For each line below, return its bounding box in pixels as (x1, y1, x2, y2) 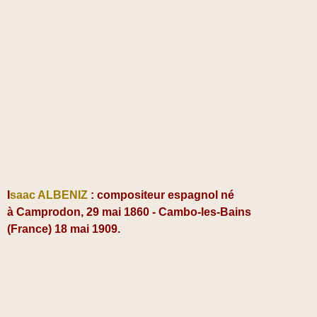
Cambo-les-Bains (158, 206, 251, 219)
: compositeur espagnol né (91, 189, 234, 202)
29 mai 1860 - (83, 206, 158, 219)
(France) (7, 223, 54, 236)
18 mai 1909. (54, 223, 120, 236)
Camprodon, (16, 206, 83, 219)
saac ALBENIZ (10, 189, 88, 202)
